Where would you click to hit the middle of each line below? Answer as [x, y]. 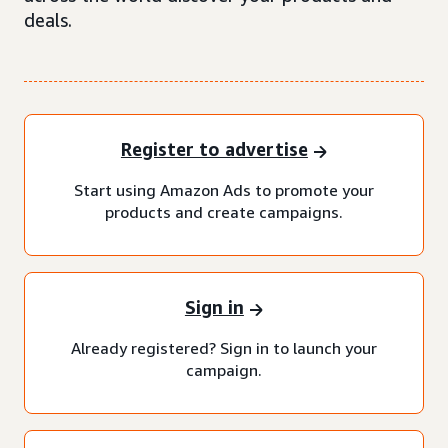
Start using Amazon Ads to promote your [224, 189]
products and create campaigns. [224, 211]
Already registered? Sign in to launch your [224, 347]
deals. [48, 20]
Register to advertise [214, 149]
